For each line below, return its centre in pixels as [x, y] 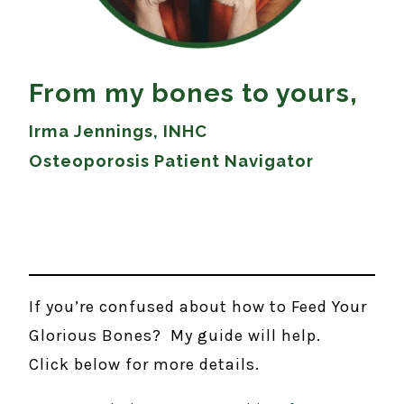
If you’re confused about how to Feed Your [198, 306]
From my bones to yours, [193, 92]
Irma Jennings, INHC [118, 131]
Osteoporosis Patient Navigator [171, 161]
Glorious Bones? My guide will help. [175, 335]
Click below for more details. [144, 364]
